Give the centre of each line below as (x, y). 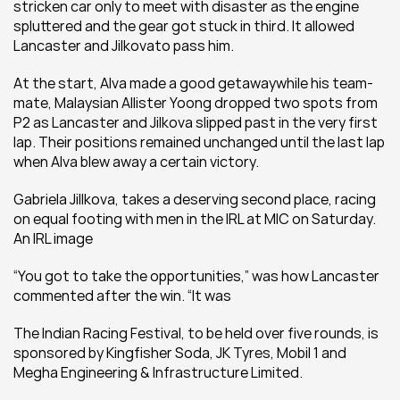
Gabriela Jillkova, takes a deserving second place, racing (195, 199)
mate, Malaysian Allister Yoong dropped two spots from (196, 103)
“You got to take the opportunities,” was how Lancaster (196, 276)
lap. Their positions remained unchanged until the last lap (199, 142)
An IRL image (53, 238)
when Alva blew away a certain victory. (136, 162)
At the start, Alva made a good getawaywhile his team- (193, 83)
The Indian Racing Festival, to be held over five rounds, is (196, 333)
